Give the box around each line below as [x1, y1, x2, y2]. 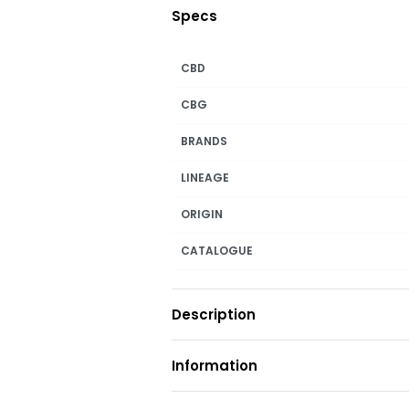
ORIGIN [181, 206, 224, 223]
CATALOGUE [181, 243, 254, 259]
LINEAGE [181, 170, 230, 186]
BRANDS [181, 133, 228, 150]
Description [172, 305, 257, 325]
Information [172, 356, 258, 376]
